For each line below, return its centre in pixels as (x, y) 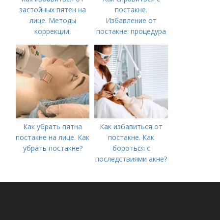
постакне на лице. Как (53, 137)
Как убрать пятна (53, 127)
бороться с (131, 148)
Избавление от (131, 21)
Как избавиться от (131, 127)
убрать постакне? (53, 148)
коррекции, (53, 31)
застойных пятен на (53, 10)
